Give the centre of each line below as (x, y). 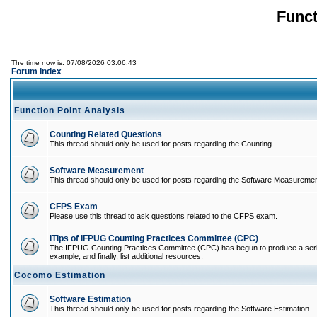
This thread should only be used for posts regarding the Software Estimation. (180, 309)
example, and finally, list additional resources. (126, 256)
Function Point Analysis (70, 110)
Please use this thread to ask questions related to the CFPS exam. (163, 216)
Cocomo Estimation (60, 275)
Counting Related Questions (106, 134)
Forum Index (36, 71)
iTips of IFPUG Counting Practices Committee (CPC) (154, 238)
